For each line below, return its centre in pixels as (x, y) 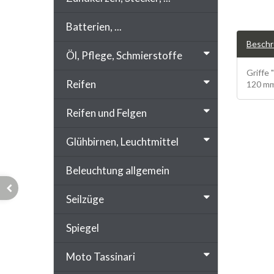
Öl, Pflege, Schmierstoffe (124, 55)
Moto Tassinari (101, 256)
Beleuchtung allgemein (118, 170)
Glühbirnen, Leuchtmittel (122, 141)
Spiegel (83, 228)
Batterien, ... (94, 26)
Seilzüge (85, 199)
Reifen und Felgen (106, 113)
